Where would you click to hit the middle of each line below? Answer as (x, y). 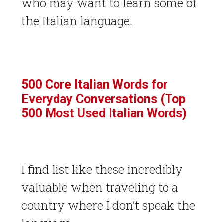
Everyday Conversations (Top (103, 99)
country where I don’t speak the (108, 205)
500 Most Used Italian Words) (104, 113)
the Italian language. (77, 21)
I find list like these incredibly (102, 169)
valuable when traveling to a (100, 187)
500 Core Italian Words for (94, 84)
